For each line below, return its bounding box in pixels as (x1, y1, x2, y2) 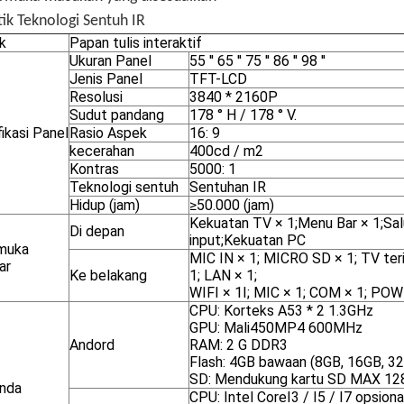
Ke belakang (69, 267, 147, 284)
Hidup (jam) (69, 197, 140, 214)
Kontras (69, 161, 119, 178)
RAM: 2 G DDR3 (189, 336, 288, 353)
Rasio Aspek (69, 124, 147, 142)
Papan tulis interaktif (69, 34, 202, 51)
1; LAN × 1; (189, 267, 257, 284)
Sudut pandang (69, 106, 164, 124)
